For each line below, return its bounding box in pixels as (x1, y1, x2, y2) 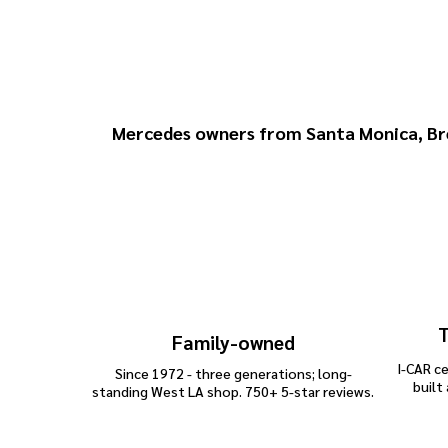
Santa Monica (306, 121, 418, 145)
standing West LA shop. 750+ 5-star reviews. (92, 382, 375, 401)
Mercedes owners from (112, 121, 306, 145)
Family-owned (171, 330, 295, 355)
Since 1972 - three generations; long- (114, 364, 352, 383)
